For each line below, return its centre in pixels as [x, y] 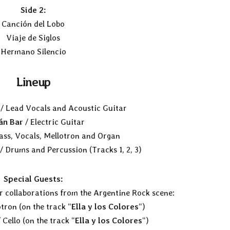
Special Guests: [33, 179]
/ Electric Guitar [54, 122]
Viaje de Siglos [33, 37]
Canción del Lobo [33, 24]
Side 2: [33, 10]
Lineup [33, 82]
